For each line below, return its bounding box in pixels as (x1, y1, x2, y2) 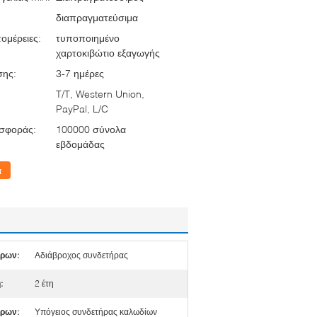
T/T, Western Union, (56, 87, 144, 100)
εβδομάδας (56, 137, 105, 150)
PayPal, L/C (56, 102, 108, 115)
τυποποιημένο (56, 31, 120, 44)
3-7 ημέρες (56, 67, 104, 79)
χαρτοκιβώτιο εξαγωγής (56, 46, 160, 59)
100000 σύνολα (56, 122, 126, 135)
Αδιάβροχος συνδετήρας (35, 249, 128, 260)
